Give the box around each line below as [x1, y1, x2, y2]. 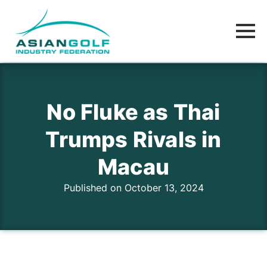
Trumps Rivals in [45, 126, 222, 153]
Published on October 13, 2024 [63, 182, 204, 194]
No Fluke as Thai [46, 99, 221, 125]
